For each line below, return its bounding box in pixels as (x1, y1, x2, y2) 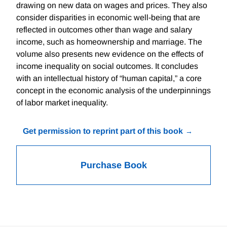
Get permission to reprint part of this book (22, 127, 183, 136)
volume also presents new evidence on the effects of (16, 50, 203, 59)
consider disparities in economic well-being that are (16, 13, 200, 22)
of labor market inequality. (16, 98, 108, 107)
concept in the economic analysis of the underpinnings (16, 86, 211, 95)
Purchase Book (80, 160, 147, 171)
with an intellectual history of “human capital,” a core (16, 74, 202, 83)
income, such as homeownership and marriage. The (16, 37, 202, 47)
